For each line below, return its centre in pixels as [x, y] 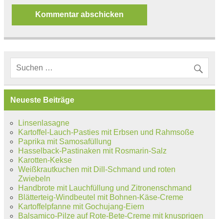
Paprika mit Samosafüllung [65, 142]
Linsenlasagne [44, 123]
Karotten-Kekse [45, 160]
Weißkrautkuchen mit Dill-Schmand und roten [97, 170]
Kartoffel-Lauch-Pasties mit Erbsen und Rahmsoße [106, 132]
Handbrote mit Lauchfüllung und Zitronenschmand [105, 188]
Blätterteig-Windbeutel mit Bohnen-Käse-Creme [100, 197]
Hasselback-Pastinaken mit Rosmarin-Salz [92, 151]
